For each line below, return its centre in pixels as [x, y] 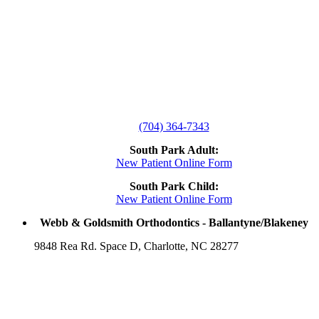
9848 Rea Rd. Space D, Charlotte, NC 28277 [136, 246]
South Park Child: [174, 187]
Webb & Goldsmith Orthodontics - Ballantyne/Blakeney [174, 223]
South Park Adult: [174, 150]
